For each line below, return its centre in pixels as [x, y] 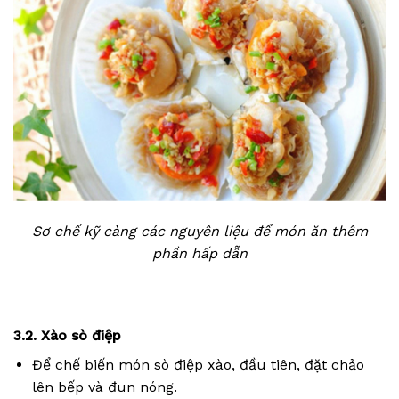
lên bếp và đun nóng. [104, 387]
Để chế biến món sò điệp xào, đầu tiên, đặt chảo [198, 364]
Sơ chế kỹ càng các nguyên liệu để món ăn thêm [199, 232]
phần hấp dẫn [199, 254]
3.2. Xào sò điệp [67, 335]
